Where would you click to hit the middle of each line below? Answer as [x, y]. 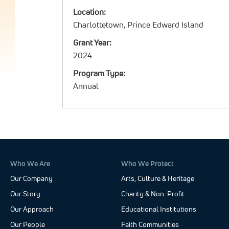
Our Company [31, 178]
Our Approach [32, 209]
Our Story [25, 194]
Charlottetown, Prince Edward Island [138, 25]
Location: [89, 12]
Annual [86, 86]
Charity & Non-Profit [153, 194]
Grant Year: [92, 42]
